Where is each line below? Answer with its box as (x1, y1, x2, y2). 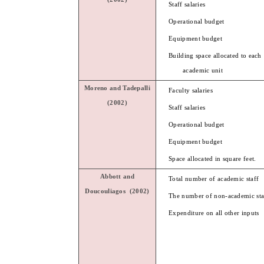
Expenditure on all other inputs (169, 209, 259, 216)
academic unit (183, 67, 223, 74)
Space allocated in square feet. (169, 155, 256, 162)
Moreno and (84, 84, 123, 91)
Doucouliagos (85, 187, 126, 194)
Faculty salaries (169, 87, 213, 94)
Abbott (100, 173, 121, 180)
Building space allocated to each (169, 52, 262, 59)
